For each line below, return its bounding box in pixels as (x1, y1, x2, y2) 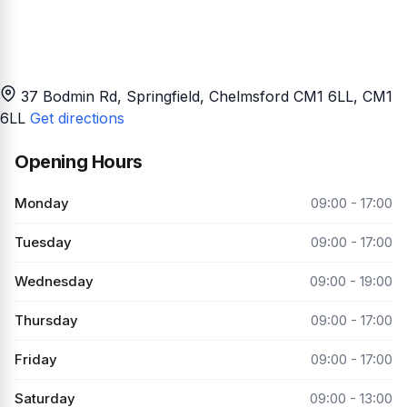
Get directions (30, 108, 124, 127)
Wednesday (15, 272, 94, 290)
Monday (15, 194, 69, 212)
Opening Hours (15, 150, 143, 173)
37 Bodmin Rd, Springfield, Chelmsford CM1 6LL (21, 86, 353, 105)
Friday (15, 350, 57, 368)
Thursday (15, 311, 78, 329)
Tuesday (15, 233, 72, 251)
